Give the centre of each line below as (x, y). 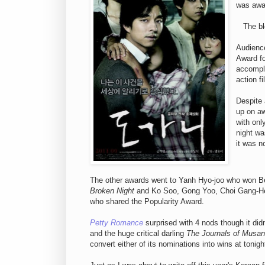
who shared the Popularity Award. (147, 202)
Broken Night (112, 191)
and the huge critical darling (138, 234)
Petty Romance (117, 223)
